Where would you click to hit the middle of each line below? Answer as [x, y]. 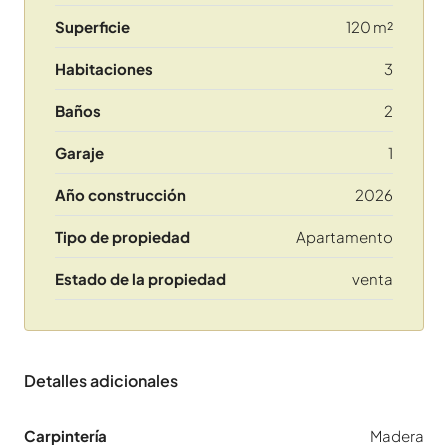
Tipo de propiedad [122, 237]
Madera [397, 436]
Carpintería [65, 436]
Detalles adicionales [101, 381]
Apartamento [344, 237]
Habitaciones [104, 69]
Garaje [79, 153]
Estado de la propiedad [140, 279]
